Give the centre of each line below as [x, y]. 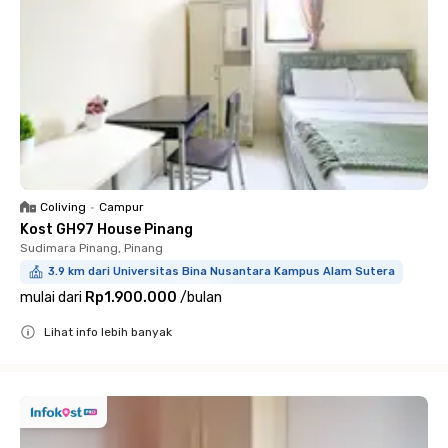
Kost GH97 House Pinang [106, 229]
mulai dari [51, 297]
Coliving [63, 207]
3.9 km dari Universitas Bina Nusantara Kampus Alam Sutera [221, 271]
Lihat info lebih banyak [108, 332]
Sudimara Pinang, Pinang [91, 248]
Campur [121, 207]
